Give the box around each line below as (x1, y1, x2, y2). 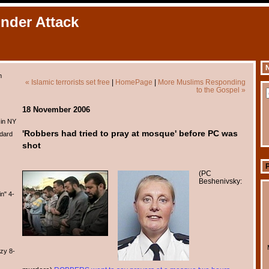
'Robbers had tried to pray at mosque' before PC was (22, 129, 238, 138)
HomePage (115, 78, 153, 86)
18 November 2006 (22, 105, 90, 114)
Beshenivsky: (199, 177, 243, 185)
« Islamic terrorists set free (25, 78, 110, 86)
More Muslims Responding (157, 78, 246, 86)
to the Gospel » (196, 86, 246, 94)
